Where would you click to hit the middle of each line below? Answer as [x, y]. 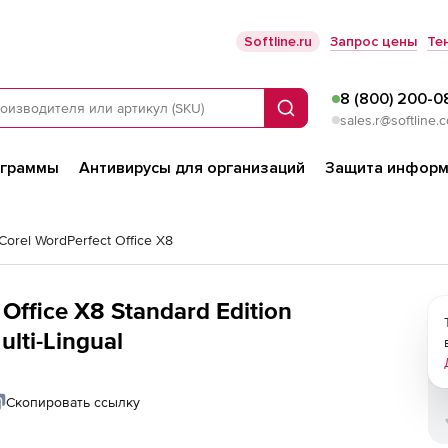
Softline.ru [278, 41]
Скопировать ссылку [73, 402]
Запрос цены [373, 41]
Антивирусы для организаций [192, 168]
